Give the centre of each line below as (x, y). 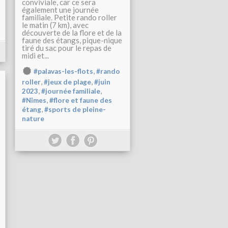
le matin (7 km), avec (55, 25)
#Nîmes (34, 101)
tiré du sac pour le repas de (67, 48)
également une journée (60, 10)
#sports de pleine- (75, 110)
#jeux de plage (67, 82)
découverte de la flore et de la (72, 33)
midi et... (35, 55)
